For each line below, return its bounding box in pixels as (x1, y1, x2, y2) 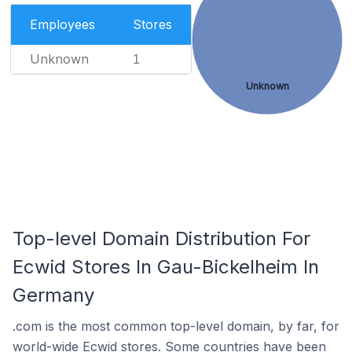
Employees (29, 16, 95, 32)
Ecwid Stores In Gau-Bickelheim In (13, 255, 319, 278)
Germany (13, 284, 94, 306)
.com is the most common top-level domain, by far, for (13, 318, 339, 334)
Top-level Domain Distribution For (13, 227, 310, 250)
